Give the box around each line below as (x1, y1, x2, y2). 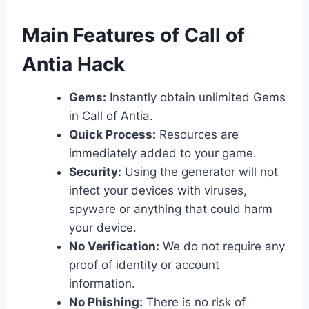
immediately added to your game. (69, 146, 257, 160)
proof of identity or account (69, 257, 219, 272)
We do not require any (159, 239, 285, 253)
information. (69, 276, 135, 290)
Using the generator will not (121, 164, 278, 179)
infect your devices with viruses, (69, 183, 247, 197)
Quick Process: (69, 127, 156, 141)
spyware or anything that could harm (69, 201, 272, 216)
